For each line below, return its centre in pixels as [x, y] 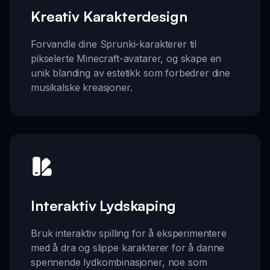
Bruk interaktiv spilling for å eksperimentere [129, 234]
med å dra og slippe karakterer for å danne [128, 248]
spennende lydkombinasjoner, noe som [119, 262]
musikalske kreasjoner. [82, 88]
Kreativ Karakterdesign [109, 17]
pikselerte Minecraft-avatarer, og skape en [126, 59]
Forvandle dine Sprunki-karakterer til [114, 44]
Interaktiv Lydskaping [103, 206]
